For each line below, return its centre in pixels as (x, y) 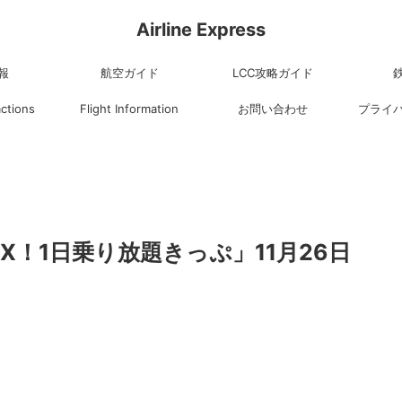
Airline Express (201, 30)
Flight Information (129, 109)
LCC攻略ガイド (273, 73)
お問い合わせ (273, 109)
